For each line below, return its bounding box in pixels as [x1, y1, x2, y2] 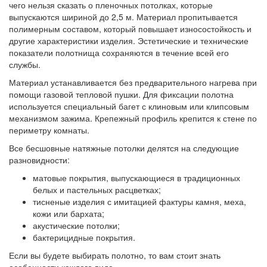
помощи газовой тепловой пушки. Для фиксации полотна [9, 88, 234, 100]
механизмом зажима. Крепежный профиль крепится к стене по [9, 112, 257, 124]
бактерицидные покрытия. [33, 231, 135, 243]
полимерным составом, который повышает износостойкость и [9, 23, 252, 35]
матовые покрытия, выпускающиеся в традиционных [33, 172, 240, 184]
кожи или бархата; [33, 207, 104, 219]
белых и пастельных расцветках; [33, 184, 161, 195]
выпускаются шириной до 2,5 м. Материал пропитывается [9, 11, 238, 23]
